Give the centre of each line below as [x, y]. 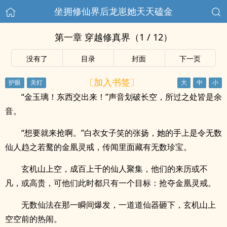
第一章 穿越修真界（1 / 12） [113, 37]
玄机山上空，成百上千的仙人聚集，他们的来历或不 [115, 169]
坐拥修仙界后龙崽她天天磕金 [113, 11]
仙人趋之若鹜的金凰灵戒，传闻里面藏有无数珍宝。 [98, 147]
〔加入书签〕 [112, 82]
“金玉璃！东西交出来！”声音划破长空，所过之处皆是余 [122, 97]
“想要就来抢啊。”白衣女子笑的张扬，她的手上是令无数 [122, 133]
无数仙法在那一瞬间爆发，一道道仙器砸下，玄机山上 [119, 205]
